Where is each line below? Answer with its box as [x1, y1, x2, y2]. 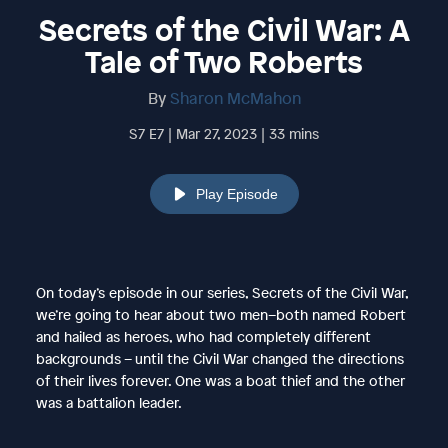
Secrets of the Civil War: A [38, 9, 410, 50]
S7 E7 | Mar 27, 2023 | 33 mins [129, 123, 319, 143]
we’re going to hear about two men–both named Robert [35, 304, 406, 324]
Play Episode [195, 185, 278, 202]
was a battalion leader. [35, 392, 182, 412]
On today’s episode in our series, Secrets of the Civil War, [35, 282, 408, 302]
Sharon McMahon [169, 86, 301, 109]
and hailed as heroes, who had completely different [35, 326, 371, 346]
